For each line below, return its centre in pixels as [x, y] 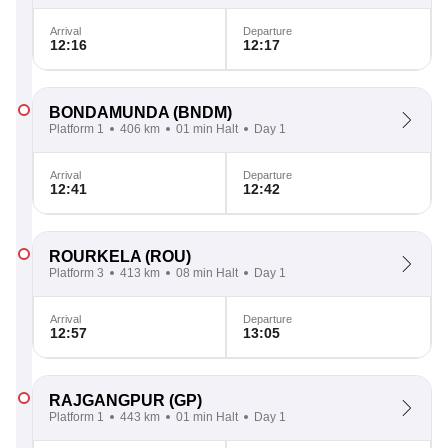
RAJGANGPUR [107, 400]
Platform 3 [76, 273]
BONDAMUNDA [109, 112]
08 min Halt [207, 273]
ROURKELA [95, 256]
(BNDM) [200, 112]
